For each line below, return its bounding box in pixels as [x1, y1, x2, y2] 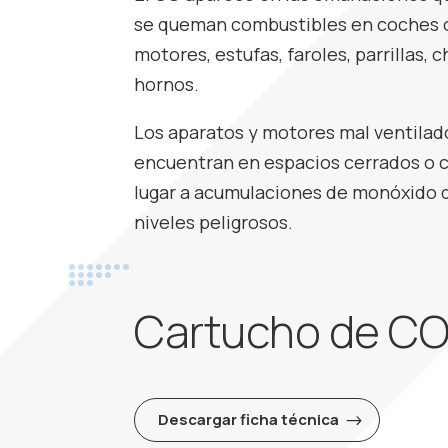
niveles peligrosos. [134, 210, 294, 234]
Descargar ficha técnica [157, 408, 339, 430]
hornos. [134, 72, 200, 96]
